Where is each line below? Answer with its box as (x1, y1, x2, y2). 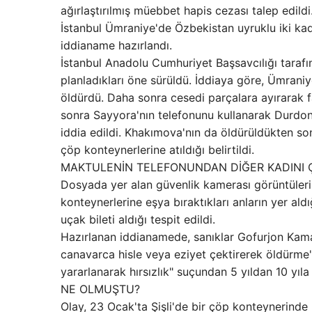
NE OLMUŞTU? (61, 282, 140, 297)
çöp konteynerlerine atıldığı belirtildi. (61, 143, 254, 157)
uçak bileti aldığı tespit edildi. (61, 212, 215, 227)
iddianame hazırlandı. (61, 38, 175, 53)
